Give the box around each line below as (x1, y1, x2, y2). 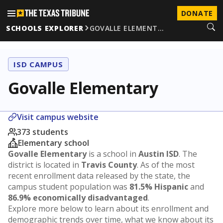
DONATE (181, 8, 213, 18)
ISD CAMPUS (13, 59, 63, 69)
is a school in (87, 148, 138, 159)
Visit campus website (17, 111, 99, 122)
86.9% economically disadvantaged (8, 192, 148, 203)
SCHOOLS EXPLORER (6, 23, 84, 33)
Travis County (81, 159, 137, 170)
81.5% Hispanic (129, 181, 188, 192)
